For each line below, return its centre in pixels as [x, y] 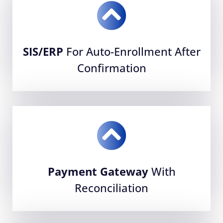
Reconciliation [111, 187]
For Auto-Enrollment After [132, 51]
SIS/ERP [43, 51]
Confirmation [111, 67]
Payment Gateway [98, 171]
